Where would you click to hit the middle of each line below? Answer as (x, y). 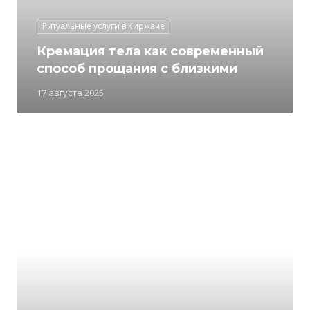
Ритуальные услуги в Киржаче (103, 26)
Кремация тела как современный (150, 51)
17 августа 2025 (70, 93)
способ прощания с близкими (137, 69)
